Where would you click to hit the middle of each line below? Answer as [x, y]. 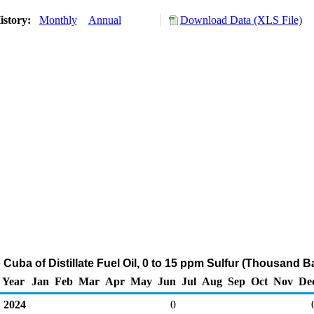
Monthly [58, 20]
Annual [104, 20]
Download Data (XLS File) [241, 20]
